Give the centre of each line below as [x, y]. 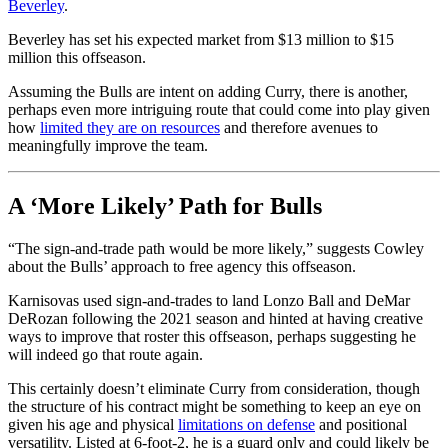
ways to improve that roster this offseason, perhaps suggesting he [212, 336]
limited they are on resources [130, 128]
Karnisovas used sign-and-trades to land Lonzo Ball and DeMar [209, 300]
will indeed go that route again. [105, 354]
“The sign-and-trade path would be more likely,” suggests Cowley [216, 248]
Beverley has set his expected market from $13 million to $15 [201, 40]
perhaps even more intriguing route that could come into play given [219, 110]
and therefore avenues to [299, 128]
